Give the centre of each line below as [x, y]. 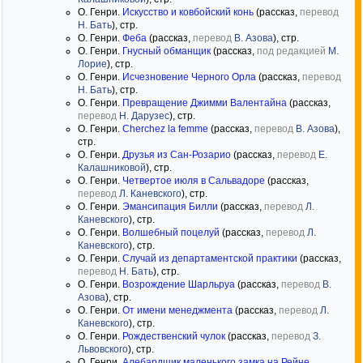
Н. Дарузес [144, 116]
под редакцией [291, 51]
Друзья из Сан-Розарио [177, 155]
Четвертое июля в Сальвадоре [194, 181]
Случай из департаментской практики [210, 258]
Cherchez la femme [165, 129]
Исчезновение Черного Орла [189, 77]
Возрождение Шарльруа [179, 284]
